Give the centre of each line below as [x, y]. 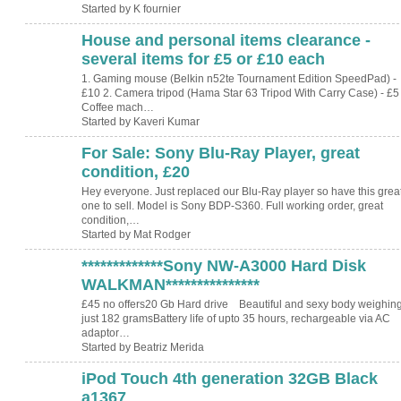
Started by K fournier [131, 9]
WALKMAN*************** [170, 284]
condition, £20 [135, 171]
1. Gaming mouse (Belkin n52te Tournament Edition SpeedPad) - [239, 79]
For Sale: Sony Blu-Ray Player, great [220, 153]
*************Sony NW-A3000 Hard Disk [223, 265]
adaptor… [105, 333]
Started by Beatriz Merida [142, 348]
